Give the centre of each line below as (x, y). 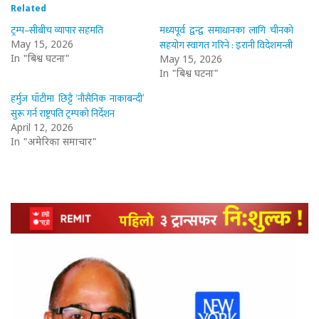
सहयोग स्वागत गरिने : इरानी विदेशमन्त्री (226, 45)
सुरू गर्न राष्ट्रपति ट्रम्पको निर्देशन (63, 113)
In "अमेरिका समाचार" (54, 142)
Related (28, 9)
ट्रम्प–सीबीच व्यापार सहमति (57, 30)
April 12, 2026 (42, 128)
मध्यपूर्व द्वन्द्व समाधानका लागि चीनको (227, 30)
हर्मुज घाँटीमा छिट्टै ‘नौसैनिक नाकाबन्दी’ (78, 98)
